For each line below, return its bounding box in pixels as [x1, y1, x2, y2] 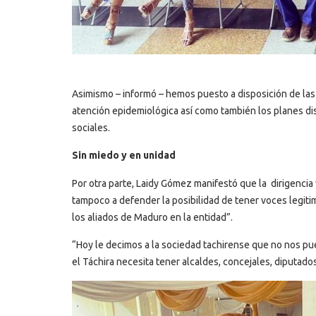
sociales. [72, 121, 110, 133]
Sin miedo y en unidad [72, 150, 176, 162]
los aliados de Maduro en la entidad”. [72, 211, 233, 223]
